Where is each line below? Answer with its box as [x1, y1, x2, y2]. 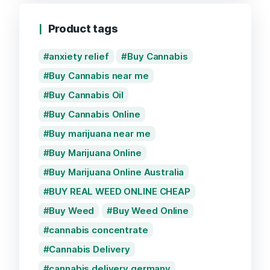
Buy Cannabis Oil [49, 89, 124, 101]
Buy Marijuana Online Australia [49, 166, 184, 178]
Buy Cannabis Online [49, 108, 140, 121]
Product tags [48, 22, 118, 36]
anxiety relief [49, 51, 109, 63]
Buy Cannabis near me [49, 70, 149, 82]
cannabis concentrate [49, 224, 148, 236]
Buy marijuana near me [49, 128, 151, 140]
